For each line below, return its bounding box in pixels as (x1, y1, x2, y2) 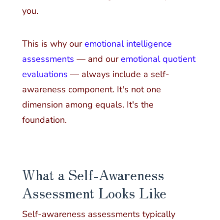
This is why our (22, 38, 84, 50)
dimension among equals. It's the (22, 99, 154, 111)
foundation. (22, 114, 67, 126)
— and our (74, 53, 121, 65)
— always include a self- (67, 68, 169, 81)
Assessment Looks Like (22, 182, 166, 202)
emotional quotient (120, 53, 195, 65)
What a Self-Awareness (22, 164, 164, 184)
